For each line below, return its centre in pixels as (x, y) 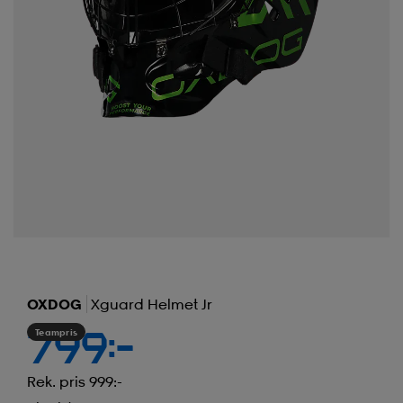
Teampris (56, 331)
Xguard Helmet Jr (152, 304)
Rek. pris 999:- (75, 381)
